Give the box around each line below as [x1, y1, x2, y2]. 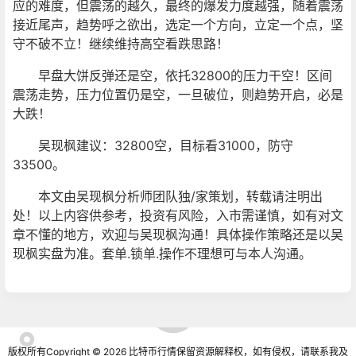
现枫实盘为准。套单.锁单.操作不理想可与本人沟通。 [13, 246, 311, 261]
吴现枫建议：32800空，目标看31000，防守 [13, 137, 293, 153]
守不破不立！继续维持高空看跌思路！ [13, 36, 229, 52]
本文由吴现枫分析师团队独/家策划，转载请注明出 [13, 188, 323, 204]
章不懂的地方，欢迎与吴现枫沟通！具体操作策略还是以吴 [13, 226, 343, 242]
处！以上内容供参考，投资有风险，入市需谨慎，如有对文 [13, 207, 343, 223]
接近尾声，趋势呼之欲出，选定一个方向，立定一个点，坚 [13, 17, 343, 33]
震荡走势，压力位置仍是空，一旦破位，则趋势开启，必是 [13, 87, 343, 103]
